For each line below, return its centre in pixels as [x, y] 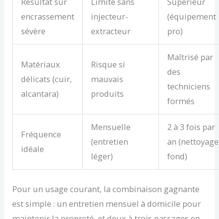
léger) [102, 156]
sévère [33, 31]
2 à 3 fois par [191, 127]
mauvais [107, 79]
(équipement [191, 17]
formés [181, 101]
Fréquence [41, 134]
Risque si [108, 65]
